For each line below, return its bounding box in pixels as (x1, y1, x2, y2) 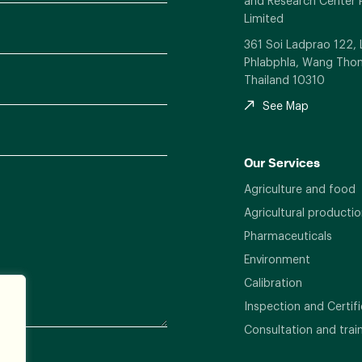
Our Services (243, 154, 320, 170)
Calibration (243, 273, 302, 291)
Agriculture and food (243, 179, 356, 197)
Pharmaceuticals (243, 226, 332, 244)
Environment (243, 250, 310, 267)
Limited (243, 9, 284, 27)
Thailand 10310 (243, 70, 325, 88)
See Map (262, 96, 309, 114)
